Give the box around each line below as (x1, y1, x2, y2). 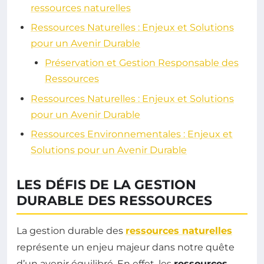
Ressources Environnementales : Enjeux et (31, 128, 233, 140)
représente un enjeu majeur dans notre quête (16, 242, 235, 253)
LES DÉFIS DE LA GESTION (16, 177, 197, 193)
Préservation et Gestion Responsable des (45, 57, 239, 69)
